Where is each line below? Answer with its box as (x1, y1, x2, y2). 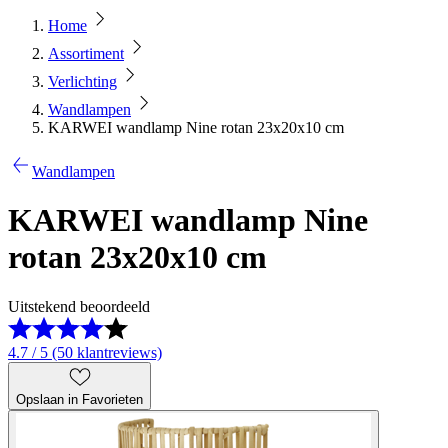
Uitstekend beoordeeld (8, 297, 150, 315)
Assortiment (48, 45, 124, 62)
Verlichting (48, 73, 117, 90)
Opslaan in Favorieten (16, 391, 143, 407)
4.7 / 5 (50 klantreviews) (8, 343, 162, 361)
